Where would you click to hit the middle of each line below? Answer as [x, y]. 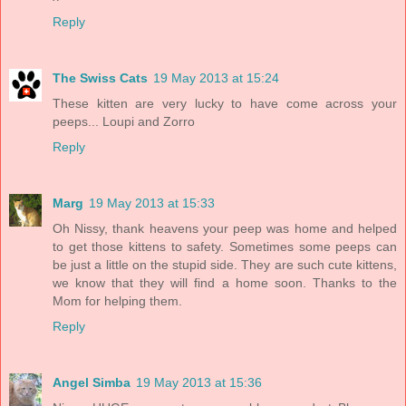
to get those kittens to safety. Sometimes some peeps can [225, 246]
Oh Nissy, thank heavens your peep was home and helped [225, 228]
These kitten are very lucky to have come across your [225, 103]
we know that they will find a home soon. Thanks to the [225, 282]
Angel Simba [92, 382]
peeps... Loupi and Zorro [124, 121]
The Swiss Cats [100, 77]
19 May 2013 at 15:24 [216, 77]
